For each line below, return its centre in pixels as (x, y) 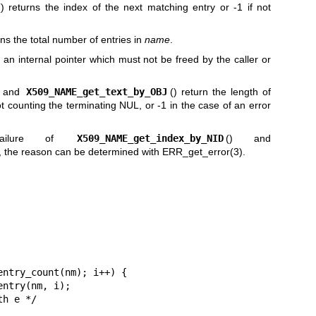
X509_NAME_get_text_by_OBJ (97, 92)
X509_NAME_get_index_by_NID (150, 138)
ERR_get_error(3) (202, 151)
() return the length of (220, 92)
